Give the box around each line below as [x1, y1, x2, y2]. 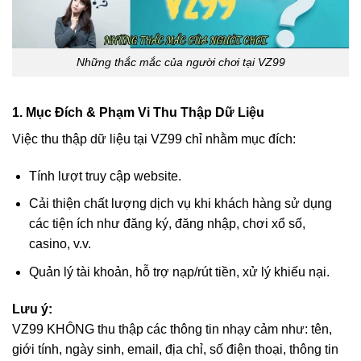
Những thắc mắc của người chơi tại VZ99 [76, 56, 285, 69]
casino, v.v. [28, 237, 91, 251]
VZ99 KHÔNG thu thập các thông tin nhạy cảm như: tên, [12, 322, 332, 336]
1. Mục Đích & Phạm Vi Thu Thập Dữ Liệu [12, 105, 264, 119]
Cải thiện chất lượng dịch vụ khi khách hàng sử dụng [28, 197, 332, 211]
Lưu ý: [12, 301, 52, 316]
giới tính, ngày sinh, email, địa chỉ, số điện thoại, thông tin [12, 342, 338, 356]
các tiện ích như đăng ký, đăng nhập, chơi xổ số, [28, 217, 305, 231]
